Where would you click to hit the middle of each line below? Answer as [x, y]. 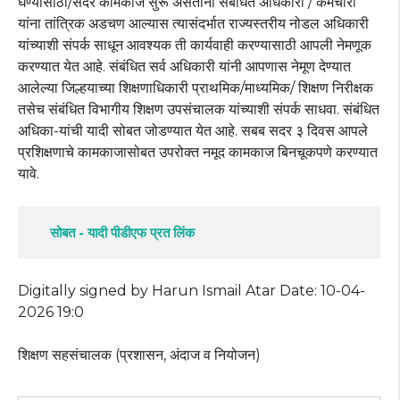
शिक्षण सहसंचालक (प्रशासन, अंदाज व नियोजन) [139, 355]
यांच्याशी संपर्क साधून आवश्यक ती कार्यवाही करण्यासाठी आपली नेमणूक [195, 46]
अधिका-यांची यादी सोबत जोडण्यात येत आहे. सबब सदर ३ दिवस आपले [193, 131]
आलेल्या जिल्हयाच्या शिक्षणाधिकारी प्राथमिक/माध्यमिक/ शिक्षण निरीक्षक [196, 88]
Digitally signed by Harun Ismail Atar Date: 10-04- [192, 291]
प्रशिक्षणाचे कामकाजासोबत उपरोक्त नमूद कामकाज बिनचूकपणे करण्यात [198, 153]
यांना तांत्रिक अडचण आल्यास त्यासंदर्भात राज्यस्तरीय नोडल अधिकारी [193, 24]
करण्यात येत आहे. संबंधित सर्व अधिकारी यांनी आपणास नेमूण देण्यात [184, 67]
